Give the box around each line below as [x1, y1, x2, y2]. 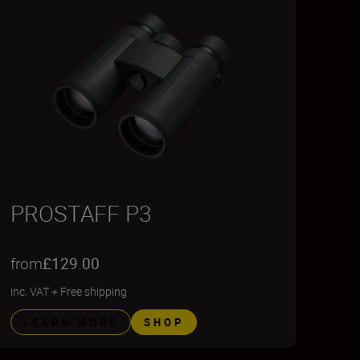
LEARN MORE [22, 315, 118, 329]
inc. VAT [10, 284, 49, 299]
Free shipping [59, 284, 127, 299]
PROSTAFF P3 [10, 198, 152, 228]
